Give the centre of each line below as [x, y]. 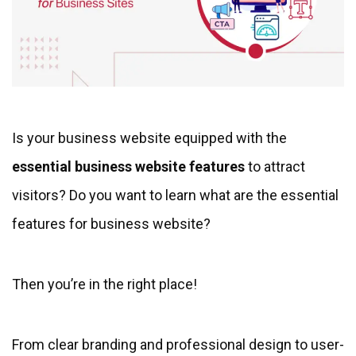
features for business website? [113, 223]
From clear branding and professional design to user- [178, 344]
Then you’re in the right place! [104, 284]
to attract [277, 166]
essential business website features [130, 166]
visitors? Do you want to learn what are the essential [175, 195]
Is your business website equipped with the [149, 137]
